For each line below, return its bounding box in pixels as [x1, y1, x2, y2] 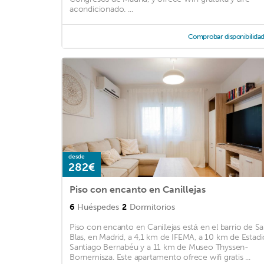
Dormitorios [130, 202, 175, 213]
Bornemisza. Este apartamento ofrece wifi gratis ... [70, 252, 250, 263]
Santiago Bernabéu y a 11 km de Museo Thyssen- [70, 242, 249, 253]
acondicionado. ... [70, 4, 133, 15]
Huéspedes [77, 202, 119, 213]
